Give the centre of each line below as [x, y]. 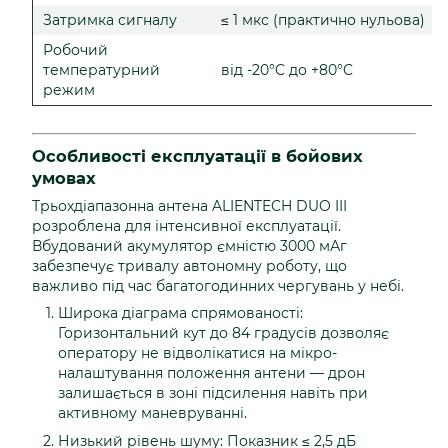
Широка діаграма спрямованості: [180, 312]
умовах [64, 177]
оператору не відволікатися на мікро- [197, 352]
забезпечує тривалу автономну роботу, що [189, 265]
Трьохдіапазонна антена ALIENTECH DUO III [189, 205]
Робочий [75, 49]
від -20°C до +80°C [287, 69]
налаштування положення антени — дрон [211, 372]
